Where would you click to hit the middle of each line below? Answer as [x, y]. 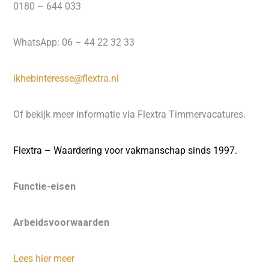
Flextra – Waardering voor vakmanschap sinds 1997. [125, 150]
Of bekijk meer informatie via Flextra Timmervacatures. [130, 114]
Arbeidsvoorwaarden [62, 222]
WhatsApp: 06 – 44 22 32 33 [74, 42]
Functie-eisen [45, 186]
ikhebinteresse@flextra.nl [66, 78]
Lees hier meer [44, 258]
